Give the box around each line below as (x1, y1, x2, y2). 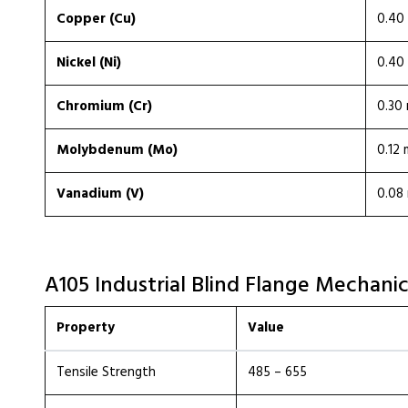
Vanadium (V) (56, 183, 144, 205)
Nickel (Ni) (56, 52, 121, 74)
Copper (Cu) (56, 8, 136, 30)
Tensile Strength (56, 362, 156, 383)
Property (56, 317, 115, 339)
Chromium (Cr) (56, 96, 152, 117)
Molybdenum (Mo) (56, 139, 178, 161)
